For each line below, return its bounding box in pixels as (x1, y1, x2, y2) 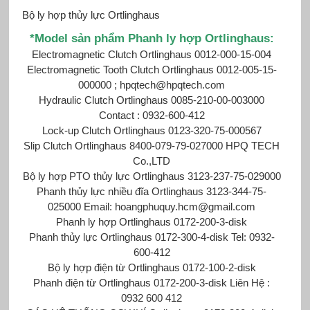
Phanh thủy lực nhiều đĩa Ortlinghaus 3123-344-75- (37, 185, 267, 197)
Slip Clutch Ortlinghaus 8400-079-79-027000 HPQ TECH (24, 139, 280, 152)
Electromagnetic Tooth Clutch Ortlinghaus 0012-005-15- (26, 63, 277, 75)
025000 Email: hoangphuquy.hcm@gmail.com (48, 200, 256, 212)
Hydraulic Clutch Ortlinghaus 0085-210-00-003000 (39, 93, 265, 106)
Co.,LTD (133, 154, 171, 167)
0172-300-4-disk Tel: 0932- (152, 230, 275, 243)
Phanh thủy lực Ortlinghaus (28, 230, 152, 243)
